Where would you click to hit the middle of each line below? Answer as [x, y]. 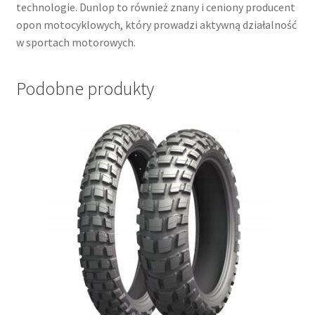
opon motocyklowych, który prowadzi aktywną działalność [156, 24]
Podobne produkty [85, 89]
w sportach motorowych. [76, 42]
